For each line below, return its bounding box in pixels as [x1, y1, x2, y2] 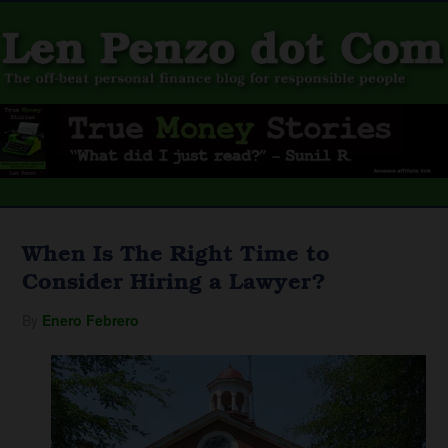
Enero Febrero [42, 310, 140, 330]
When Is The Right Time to [22, 236, 331, 268]
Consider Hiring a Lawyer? [22, 264, 327, 296]
